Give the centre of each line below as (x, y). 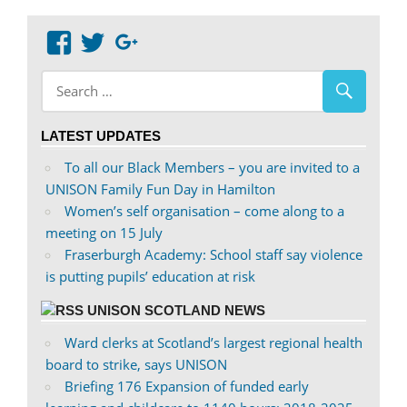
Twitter (144, 151)
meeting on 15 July (104, 233)
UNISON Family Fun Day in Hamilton (160, 189)
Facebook (124, 151)
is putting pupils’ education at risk (150, 276)
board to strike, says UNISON (136, 364)
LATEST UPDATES (101, 135)
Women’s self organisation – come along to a (204, 211)
